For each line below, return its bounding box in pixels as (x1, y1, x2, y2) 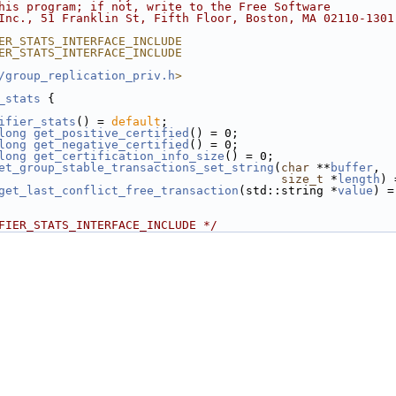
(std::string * (239, 184, 338, 197)
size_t (281, 172, 324, 186)
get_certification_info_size (34, 149, 225, 163)
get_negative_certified (34, 138, 189, 151)
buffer (331, 161, 373, 174)
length (338, 172, 380, 186)
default (111, 115, 161, 128)
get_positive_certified (34, 126, 189, 140)
